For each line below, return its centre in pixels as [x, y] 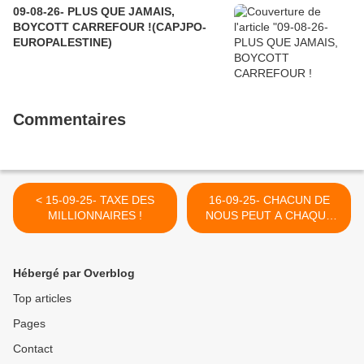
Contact [33, 348]
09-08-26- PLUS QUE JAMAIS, [94, 11]
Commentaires [69, 119]
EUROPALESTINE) [63, 42]
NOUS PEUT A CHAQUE [269, 215]
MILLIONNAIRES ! [95, 215]
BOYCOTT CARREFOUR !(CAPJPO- [110, 26]
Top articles [42, 298]
